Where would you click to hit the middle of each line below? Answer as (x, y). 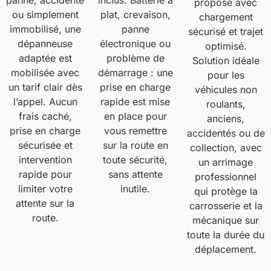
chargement (226, 17)
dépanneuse (45, 43)
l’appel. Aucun (45, 101)
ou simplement (45, 14)
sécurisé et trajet (226, 31)
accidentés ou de (226, 133)
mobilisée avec (45, 72)
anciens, (226, 118)
